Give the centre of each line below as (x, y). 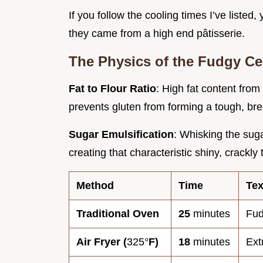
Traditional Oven (118, 214)
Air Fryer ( (102, 242)
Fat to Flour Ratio (112, 89)
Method (95, 186)
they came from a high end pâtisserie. (157, 34)
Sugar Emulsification (121, 135)
